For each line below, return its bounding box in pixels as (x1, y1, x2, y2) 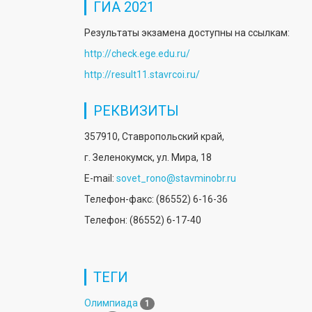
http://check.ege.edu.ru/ (84, 47, 190, 59)
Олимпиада (84, 297, 138, 309)
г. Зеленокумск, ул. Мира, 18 (84, 151, 212, 163)
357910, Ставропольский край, (84, 130, 224, 142)
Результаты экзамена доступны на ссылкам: (84, 26, 292, 38)
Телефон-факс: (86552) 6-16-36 (84, 193, 228, 205)
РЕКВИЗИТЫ (93, 102, 179, 119)
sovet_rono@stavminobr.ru (116, 172, 236, 184)
